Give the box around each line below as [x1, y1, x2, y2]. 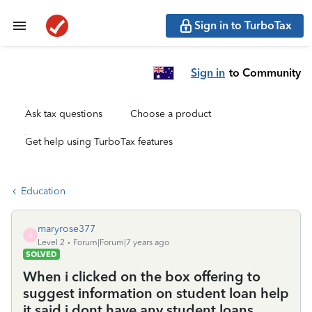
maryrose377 [38, 223, 95, 235]
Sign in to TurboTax [194, 19, 292, 32]
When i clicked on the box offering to [23, 268, 260, 285]
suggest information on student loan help [23, 285, 289, 302]
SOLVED [26, 249, 57, 259]
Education [21, 185, 65, 197]
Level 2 [38, 237, 65, 247]
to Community [229, 65, 301, 79]
